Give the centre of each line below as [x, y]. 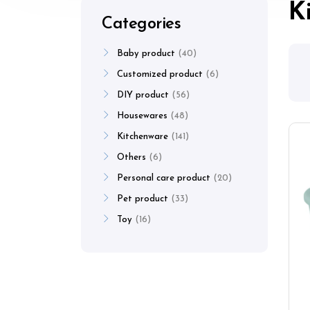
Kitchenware [143, 137]
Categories [142, 24]
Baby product [146, 54]
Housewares [142, 116]
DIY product [143, 95]
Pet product [143, 199]
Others [131, 157]
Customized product [160, 74]
